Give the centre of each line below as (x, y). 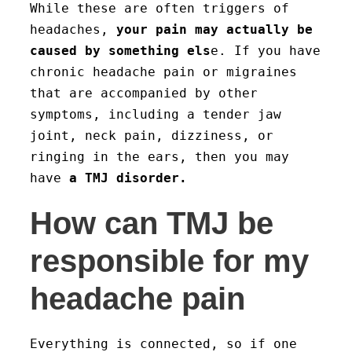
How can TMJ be (152, 223)
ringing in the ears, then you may (159, 157)
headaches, (73, 29)
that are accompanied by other (144, 93)
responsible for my (169, 261)
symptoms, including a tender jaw (156, 114)
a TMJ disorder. (124, 178)
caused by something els (120, 51)
